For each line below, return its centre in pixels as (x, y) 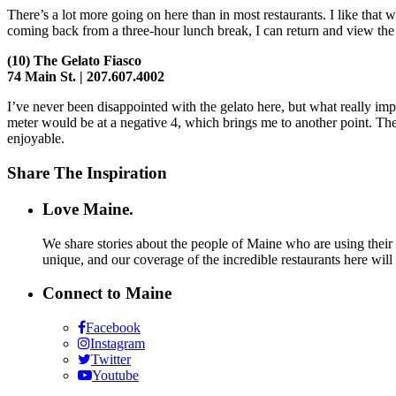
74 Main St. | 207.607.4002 (86, 77)
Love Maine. (88, 209)
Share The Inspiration (87, 173)
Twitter (111, 360)
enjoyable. (36, 139)
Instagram (118, 344)
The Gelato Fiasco (88, 61)
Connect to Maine (107, 293)
